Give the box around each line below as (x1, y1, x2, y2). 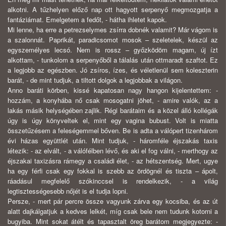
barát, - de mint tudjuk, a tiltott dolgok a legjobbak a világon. (8, 75, 183, 85)
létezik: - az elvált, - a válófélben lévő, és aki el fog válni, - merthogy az (8, 146, 218, 156)
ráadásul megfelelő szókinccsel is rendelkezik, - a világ (8, 176, 218, 186)
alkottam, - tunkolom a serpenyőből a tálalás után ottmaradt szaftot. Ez (8, 55, 218, 65)
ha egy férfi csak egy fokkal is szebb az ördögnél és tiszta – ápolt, (8, 166, 218, 176)
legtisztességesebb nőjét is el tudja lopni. (8, 186, 128, 196)
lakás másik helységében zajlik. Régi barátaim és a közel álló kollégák (8, 105, 218, 116)
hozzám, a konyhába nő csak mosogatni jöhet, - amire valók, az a (8, 95, 218, 105)
